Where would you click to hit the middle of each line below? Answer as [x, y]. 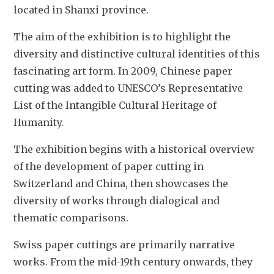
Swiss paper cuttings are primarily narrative [124, 245]
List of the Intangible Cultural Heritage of [115, 106]
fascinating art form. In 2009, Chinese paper [123, 71]
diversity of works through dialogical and [117, 201]
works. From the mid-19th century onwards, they [133, 262]
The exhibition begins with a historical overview [134, 150]
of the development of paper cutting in [109, 167]
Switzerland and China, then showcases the [121, 184]
